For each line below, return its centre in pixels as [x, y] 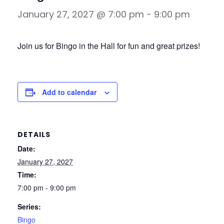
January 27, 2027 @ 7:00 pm [81, 14]
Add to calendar [69, 92]
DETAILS [34, 134]
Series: [29, 206]
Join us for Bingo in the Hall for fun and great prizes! [109, 46]
